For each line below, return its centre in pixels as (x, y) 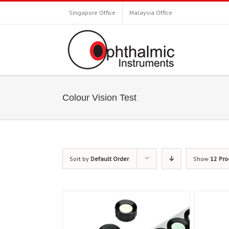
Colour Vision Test (99, 98)
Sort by (80, 159)
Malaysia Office (151, 13)
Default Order (110, 159)
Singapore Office (92, 13)
